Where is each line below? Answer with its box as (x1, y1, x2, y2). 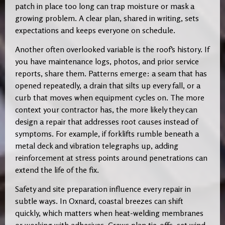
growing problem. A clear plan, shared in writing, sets (15, 13, 199, 23)
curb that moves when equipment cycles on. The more (15, 92, 204, 102)
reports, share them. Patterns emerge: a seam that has (15, 68, 207, 78)
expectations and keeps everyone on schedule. (15, 25, 175, 35)
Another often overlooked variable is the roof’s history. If (15, 44, 209, 54)
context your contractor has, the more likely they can (15, 104, 197, 115)
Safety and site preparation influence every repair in (15, 184, 191, 194)
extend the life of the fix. (15, 164, 99, 175)
